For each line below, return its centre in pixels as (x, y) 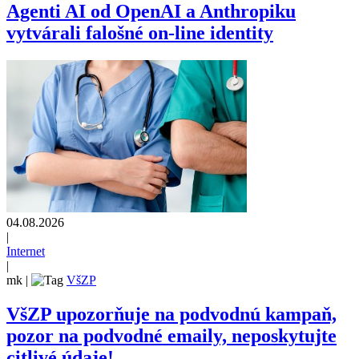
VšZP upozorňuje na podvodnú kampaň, (171, 314)
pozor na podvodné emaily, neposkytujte (171, 335)
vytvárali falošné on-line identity (140, 32)
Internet (26, 251)
